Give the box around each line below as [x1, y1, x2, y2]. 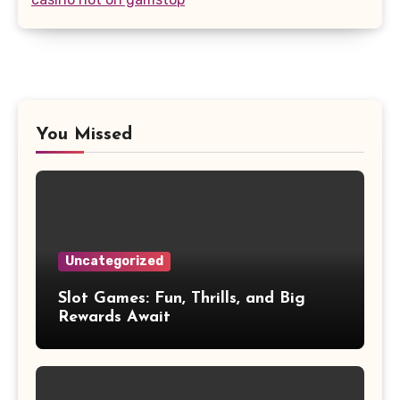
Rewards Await [58, 308, 171, 326]
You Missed [36, 125, 132, 144]
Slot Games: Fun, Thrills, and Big [58, 289, 305, 307]
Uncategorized [65, 253, 163, 269]
